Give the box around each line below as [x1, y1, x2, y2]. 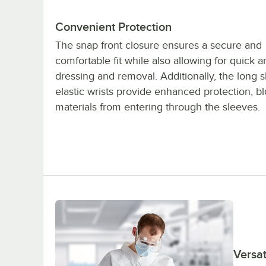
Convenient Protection [55, 20, 172, 33]
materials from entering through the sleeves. [55, 100, 260, 113]
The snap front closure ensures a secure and [55, 39, 262, 51]
